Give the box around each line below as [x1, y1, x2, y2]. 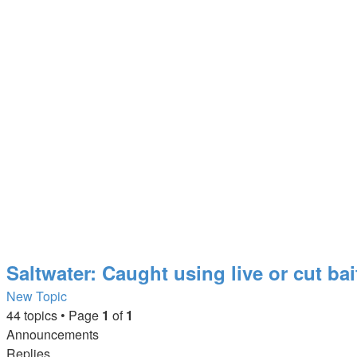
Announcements [6, 325, 99, 343]
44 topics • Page [6, 306, 102, 324]
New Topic [6, 287, 67, 305]
